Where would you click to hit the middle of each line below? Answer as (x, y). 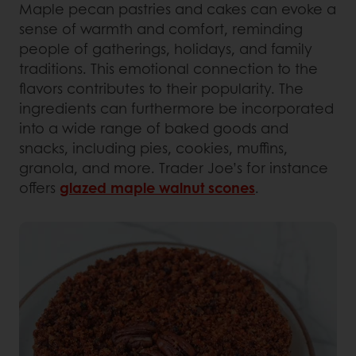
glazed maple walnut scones (157, 188)
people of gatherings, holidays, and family (166, 49)
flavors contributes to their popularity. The (161, 89)
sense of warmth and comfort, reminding (161, 29)
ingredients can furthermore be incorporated (176, 108)
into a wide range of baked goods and (154, 128)
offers (39, 188)
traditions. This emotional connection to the (168, 69)
